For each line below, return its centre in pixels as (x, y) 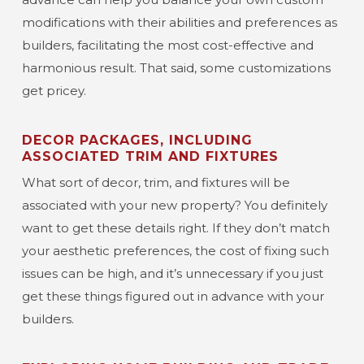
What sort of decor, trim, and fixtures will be (156, 182)
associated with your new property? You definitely (174, 205)
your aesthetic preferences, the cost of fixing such (175, 251)
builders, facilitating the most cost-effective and (167, 45)
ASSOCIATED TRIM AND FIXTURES (150, 156)
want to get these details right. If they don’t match (175, 228)
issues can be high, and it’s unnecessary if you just (172, 273)
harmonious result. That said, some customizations (176, 68)
